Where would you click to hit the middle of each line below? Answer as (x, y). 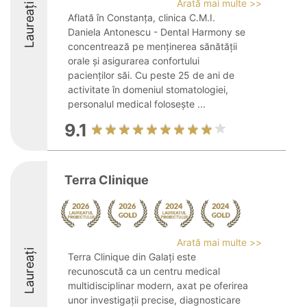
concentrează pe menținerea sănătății (152, 46)
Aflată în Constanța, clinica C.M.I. (142, 17)
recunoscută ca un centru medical (144, 271)
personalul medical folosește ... (137, 104)
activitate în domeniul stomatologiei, (148, 89)
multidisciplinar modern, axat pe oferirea (158, 285)
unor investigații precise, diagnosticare (154, 300)
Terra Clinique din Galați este (132, 257)
